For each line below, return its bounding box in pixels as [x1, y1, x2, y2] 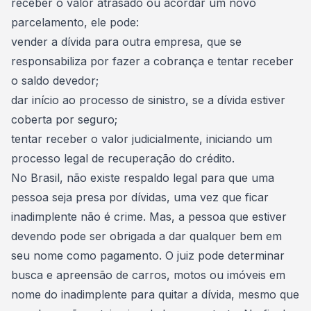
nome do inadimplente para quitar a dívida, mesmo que [11, 287, 299, 301]
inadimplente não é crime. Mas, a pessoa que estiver [11, 210, 287, 224]
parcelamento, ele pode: [11, 15, 139, 29]
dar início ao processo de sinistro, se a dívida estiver [11, 93, 285, 107]
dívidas [131, 190, 167, 204]
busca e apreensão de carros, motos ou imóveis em [11, 268, 285, 282]
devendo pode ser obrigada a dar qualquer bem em [11, 229, 282, 243]
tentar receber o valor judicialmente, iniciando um [11, 132, 272, 146]
